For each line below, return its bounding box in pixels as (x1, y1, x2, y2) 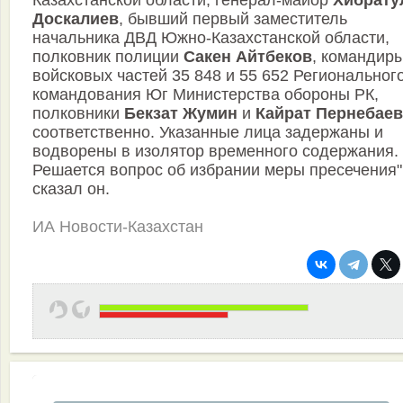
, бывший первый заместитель (119, 10, 347, 29)
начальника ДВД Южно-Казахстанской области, (32, 29, 390, 48)
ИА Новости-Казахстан (32, 218, 203, 237)
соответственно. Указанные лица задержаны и (32, 123, 383, 142)
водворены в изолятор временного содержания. (32, 142, 399, 161)
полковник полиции (32, 48, 184, 67)
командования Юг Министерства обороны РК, (32, 85, 379, 104)
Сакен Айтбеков (184, 48, 312, 67)
